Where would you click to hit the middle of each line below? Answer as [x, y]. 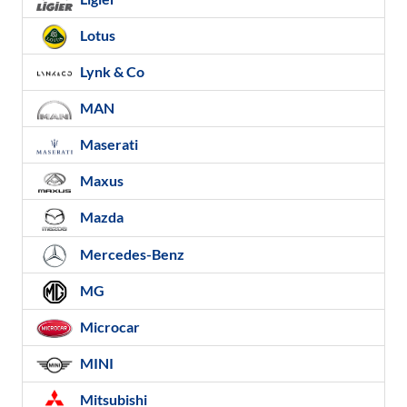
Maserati [108, 144]
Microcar [109, 326]
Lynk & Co [111, 71]
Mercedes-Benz [131, 253]
